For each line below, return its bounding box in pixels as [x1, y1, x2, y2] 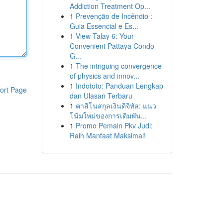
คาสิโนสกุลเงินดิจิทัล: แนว [75, 101, 156, 111]
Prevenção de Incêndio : [75, 11, 152, 21]
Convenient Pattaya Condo [69, 41, 154, 51]
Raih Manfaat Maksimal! [69, 130, 146, 140]
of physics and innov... [69, 71, 139, 81]
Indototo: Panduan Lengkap [75, 81, 163, 91]
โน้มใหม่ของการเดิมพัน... [69, 111, 147, 120]
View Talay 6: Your [75, 31, 134, 41]
